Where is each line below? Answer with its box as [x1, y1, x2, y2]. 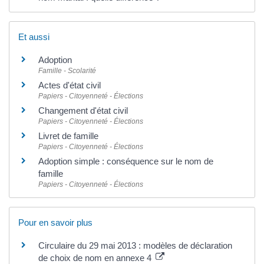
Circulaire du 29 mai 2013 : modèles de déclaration [38, 240, 232, 251]
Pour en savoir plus [18, 217, 93, 228]
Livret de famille [38, 130, 98, 141]
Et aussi [18, 31, 49, 42]
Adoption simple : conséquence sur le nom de [38, 156, 213, 166]
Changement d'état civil [38, 105, 128, 115]
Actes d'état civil [38, 80, 101, 90]
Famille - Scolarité [38, 66, 96, 75]
